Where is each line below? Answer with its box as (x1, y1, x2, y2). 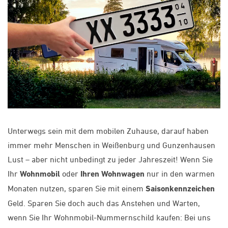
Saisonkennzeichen (146, 184, 215, 194)
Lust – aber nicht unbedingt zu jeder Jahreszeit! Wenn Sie (8, 155, 213, 164)
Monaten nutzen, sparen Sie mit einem (8, 184, 146, 193)
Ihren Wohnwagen (80, 169, 145, 179)
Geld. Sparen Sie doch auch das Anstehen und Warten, (8, 198, 200, 208)
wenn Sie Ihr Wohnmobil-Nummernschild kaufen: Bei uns (8, 213, 211, 222)
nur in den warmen (145, 169, 215, 179)
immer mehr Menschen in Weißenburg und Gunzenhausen (8, 140, 215, 150)
